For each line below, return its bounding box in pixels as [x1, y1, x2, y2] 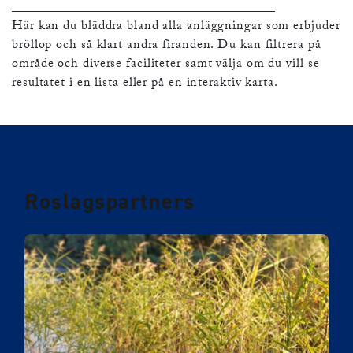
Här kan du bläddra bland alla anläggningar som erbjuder [12, 17, 340, 39]
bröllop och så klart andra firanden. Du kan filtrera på [12, 35, 321, 58]
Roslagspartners [24, 187, 195, 217]
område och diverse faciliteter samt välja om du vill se [12, 54, 320, 76]
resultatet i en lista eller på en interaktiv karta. [12, 73, 278, 95]
